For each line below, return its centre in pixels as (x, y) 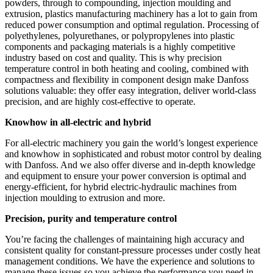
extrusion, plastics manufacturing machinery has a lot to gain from (131, 13)
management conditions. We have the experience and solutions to (130, 261)
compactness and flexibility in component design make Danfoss (127, 79)
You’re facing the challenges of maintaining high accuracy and (125, 239)
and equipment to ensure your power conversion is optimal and (126, 175)
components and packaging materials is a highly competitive (120, 46)
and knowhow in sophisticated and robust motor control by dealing (133, 154)
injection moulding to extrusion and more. (85, 197)
